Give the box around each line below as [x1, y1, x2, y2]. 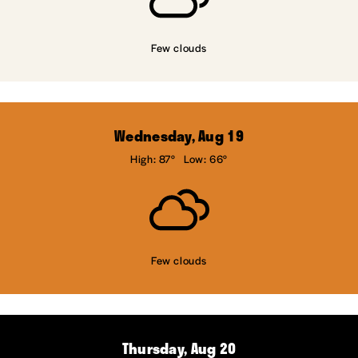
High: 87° [130, 150, 176, 166]
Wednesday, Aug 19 [114, 124, 244, 147]
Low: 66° [184, 150, 228, 166]
